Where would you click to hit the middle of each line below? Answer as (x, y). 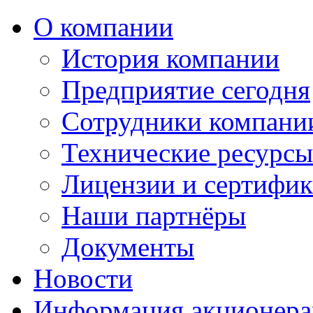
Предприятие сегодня (186, 90)
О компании (103, 27)
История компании (170, 58)
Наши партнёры (154, 216)
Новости (83, 278)
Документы (128, 247)
